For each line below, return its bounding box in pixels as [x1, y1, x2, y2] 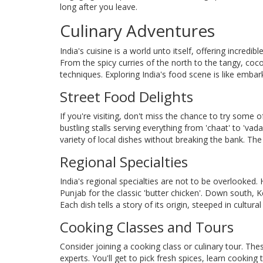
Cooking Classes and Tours [60, 217, 234, 237]
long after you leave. [60, 1, 137, 13]
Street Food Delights [60, 87, 193, 107]
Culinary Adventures [60, 19, 215, 42]
